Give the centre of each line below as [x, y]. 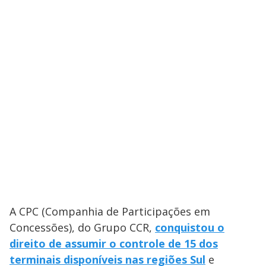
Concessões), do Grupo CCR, [82, 228]
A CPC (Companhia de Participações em [110, 212]
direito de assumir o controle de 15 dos [114, 244]
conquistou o [190, 228]
